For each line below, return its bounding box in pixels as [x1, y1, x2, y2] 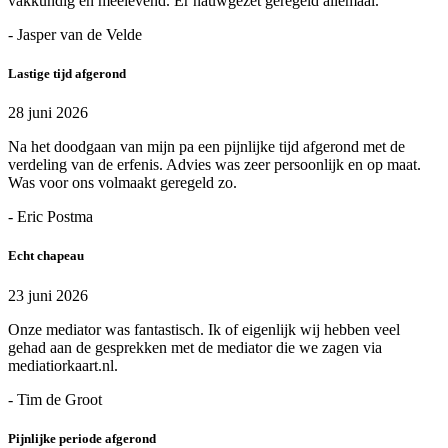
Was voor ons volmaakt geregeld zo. [8, 174, 237, 192]
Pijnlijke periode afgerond [8, 430, 156, 446]
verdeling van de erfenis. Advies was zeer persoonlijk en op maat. [8, 156, 421, 174]
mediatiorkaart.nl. [8, 356, 118, 374]
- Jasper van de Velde [8, 25, 142, 43]
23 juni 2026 [8, 286, 88, 304]
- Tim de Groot [8, 390, 102, 408]
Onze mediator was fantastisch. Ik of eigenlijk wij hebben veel [8, 320, 400, 338]
